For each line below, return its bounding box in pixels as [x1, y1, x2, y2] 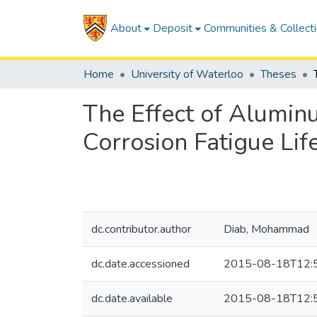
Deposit [152, 21, 192, 36]
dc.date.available [91, 291, 173, 306]
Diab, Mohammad [224, 221, 309, 237]
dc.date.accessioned [91, 256, 190, 272]
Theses [260, 67, 296, 82]
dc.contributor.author [91, 221, 191, 237]
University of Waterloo [131, 67, 243, 82]
